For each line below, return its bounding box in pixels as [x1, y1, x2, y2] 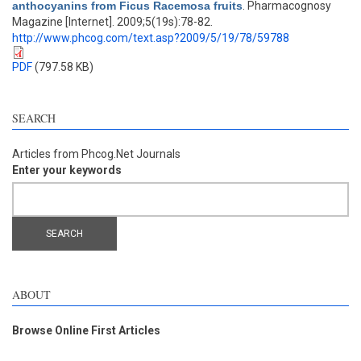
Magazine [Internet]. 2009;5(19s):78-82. [12, 15, 213, 28]
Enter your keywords [12, 164, 122, 176]
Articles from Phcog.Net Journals [12, 147, 180, 160]
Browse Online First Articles [12, 324, 160, 337]
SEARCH [12, 110, 56, 126]
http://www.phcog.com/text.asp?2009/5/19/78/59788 [12, 31, 289, 44]
